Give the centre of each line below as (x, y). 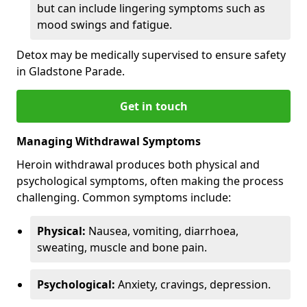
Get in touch (153, 106)
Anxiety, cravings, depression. (193, 284)
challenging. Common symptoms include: (124, 197)
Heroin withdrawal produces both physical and (138, 164)
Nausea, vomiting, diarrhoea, (162, 231)
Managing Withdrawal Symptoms (109, 141)
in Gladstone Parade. (71, 71)
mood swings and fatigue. (105, 24)
